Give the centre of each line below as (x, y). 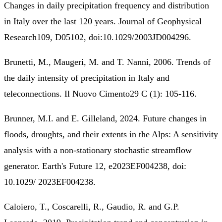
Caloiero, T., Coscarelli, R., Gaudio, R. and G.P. (92, 206)
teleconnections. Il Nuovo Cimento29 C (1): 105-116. (100, 93)
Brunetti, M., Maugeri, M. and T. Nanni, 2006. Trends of (107, 62)
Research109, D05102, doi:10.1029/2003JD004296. (98, 37)
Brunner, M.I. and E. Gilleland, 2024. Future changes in (105, 118)
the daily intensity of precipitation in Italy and (87, 78)
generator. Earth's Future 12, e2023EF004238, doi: (95, 166)
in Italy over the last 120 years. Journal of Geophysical (103, 21)
